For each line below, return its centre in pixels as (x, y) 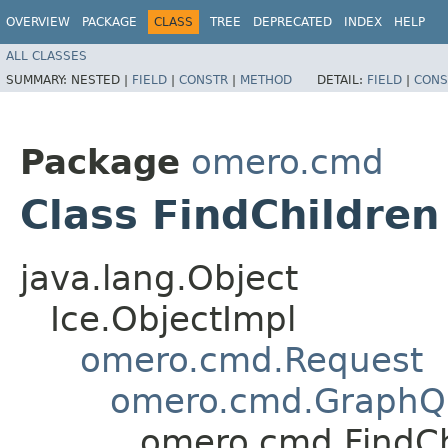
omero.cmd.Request (251, 359)
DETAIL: (342, 79)
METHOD (266, 79)
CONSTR (203, 79)
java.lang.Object (159, 277)
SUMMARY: (38, 79)
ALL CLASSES (46, 55)
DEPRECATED (292, 22)
